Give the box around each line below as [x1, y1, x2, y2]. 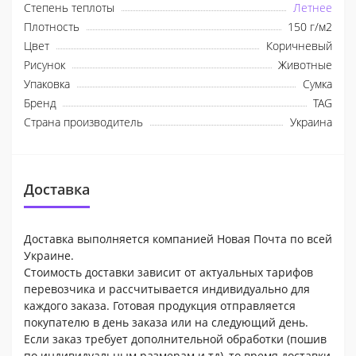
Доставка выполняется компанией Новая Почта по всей [24, 230, 332, 246]
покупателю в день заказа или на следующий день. [24, 314, 308, 330]
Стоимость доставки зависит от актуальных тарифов [24, 264, 313, 280]
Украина [290, 114, 332, 130]
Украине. [24, 247, 74, 263]
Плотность [24, 18, 79, 34]
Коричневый [266, 37, 332, 53]
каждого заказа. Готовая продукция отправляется [24, 297, 296, 313]
